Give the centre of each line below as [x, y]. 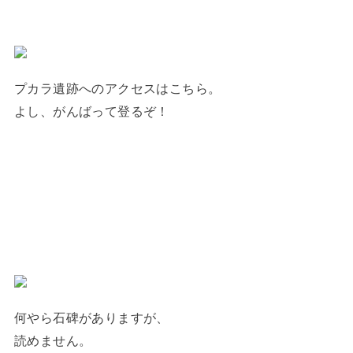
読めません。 [53, 341]
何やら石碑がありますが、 [91, 318]
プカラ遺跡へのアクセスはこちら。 [117, 89]
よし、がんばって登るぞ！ [91, 111]
